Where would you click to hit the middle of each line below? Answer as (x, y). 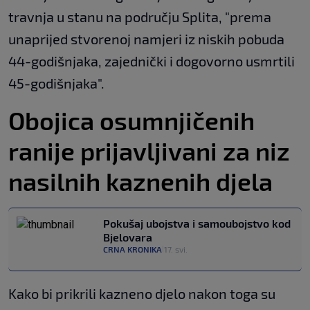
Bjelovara (128, 237)
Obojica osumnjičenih (131, 120)
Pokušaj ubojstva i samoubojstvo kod (197, 224)
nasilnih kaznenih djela (140, 181)
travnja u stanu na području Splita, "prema (140, 17)
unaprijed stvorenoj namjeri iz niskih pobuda (146, 39)
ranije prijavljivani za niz (149, 151)
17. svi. (176, 249)
